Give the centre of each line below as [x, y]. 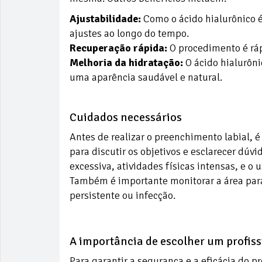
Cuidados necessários [126, 117]
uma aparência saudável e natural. [146, 77]
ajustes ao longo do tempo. [129, 33]
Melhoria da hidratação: [126, 62]
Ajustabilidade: [105, 18]
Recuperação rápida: [118, 48]
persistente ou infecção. [123, 195]
